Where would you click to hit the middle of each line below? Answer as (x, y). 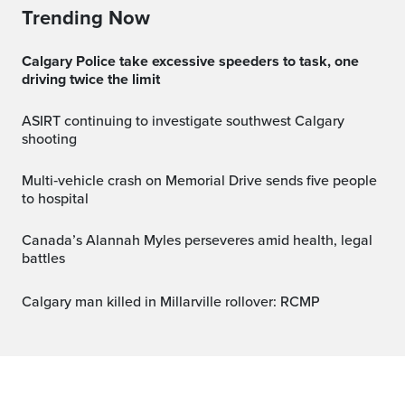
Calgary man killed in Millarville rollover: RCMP (176, 301)
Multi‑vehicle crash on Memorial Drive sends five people (28, 180)
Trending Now (86, 18)
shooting (49, 139)
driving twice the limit (91, 79)
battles (43, 258)
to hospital (55, 198)
